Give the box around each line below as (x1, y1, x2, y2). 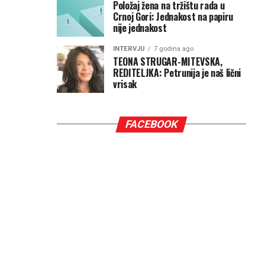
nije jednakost (113, 20, 167, 35)
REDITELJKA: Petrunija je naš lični (113, 65, 241, 80)
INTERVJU (113, 44, 145, 53)
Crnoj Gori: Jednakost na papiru (113, 9, 234, 24)
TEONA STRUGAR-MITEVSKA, (113, 54, 222, 69)
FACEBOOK (124, 118, 179, 130)
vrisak (113, 76, 137, 91)
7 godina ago (154, 44, 193, 53)
